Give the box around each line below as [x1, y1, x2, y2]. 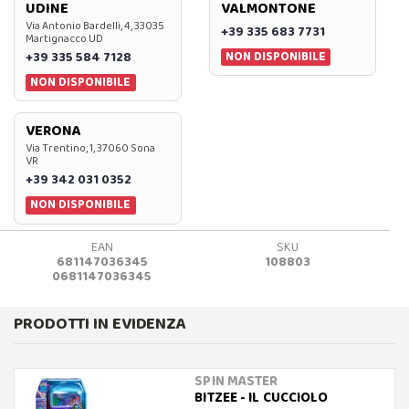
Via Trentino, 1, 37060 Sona [26, 140, 155, 158]
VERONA [26, 120, 81, 143]
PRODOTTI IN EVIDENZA [14, 310, 186, 337]
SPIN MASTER [194, 370, 278, 393]
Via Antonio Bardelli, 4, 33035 [26, 17, 164, 36]
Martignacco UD [26, 30, 103, 48]
